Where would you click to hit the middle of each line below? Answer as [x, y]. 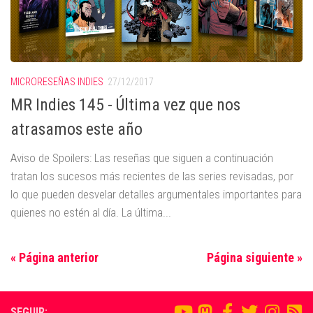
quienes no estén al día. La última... [91, 213]
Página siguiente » [255, 258]
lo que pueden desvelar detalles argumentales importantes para [156, 195]
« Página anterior [54, 258]
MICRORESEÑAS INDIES [57, 81]
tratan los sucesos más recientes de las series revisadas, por [152, 176]
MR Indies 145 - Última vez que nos [125, 105]
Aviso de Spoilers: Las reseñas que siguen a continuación [142, 158]
